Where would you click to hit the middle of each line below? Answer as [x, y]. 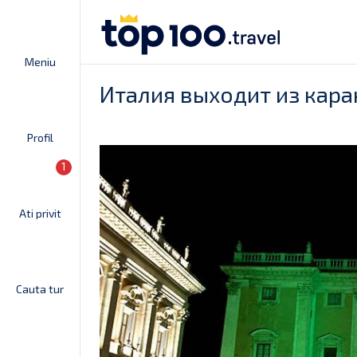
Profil [40, 137]
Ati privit [40, 213]
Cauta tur [40, 289]
